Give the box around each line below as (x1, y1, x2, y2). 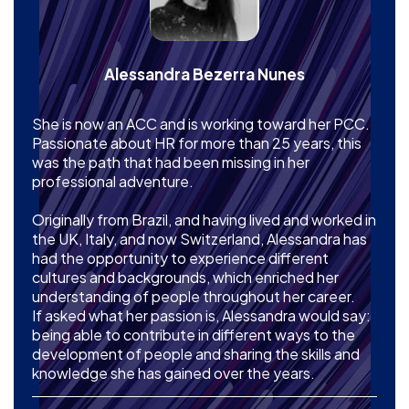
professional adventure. (32, 172, 194, 191)
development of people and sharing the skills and (32, 344, 360, 363)
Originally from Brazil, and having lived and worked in (32, 210, 376, 229)
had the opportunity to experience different (32, 248, 329, 267)
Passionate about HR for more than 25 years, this (32, 133, 362, 152)
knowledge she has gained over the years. (32, 363, 315, 383)
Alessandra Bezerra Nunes (104, 64, 305, 84)
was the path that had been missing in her (32, 152, 309, 172)
